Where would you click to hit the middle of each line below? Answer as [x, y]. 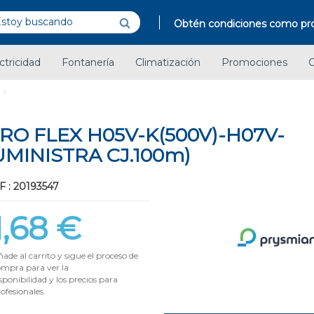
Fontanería [88, 63]
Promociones [254, 63]
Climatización [168, 63]
